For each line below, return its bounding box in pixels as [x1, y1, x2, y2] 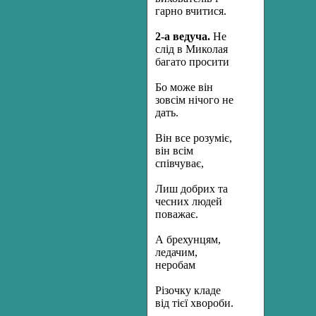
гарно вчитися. [155, 5, 226, 17]
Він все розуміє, [155, 132, 232, 144]
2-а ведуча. [155, 30, 210, 42]
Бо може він [155, 81, 213, 93]
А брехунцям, [155, 233, 221, 245]
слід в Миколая [155, 43, 228, 55]
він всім [155, 145, 193, 157]
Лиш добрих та [155, 183, 228, 195]
